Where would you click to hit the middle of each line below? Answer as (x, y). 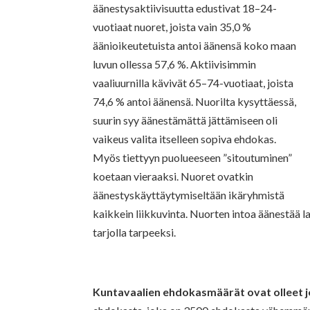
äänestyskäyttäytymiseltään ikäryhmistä (189, 194)
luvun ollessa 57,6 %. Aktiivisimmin (175, 64)
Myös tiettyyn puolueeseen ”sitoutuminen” (193, 157)
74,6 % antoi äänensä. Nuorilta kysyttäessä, (195, 101)
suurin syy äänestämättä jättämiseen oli (185, 120)
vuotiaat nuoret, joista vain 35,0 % (172, 26)
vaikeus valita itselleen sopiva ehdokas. (185, 138)
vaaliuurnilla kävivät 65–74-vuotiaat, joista (193, 82)
